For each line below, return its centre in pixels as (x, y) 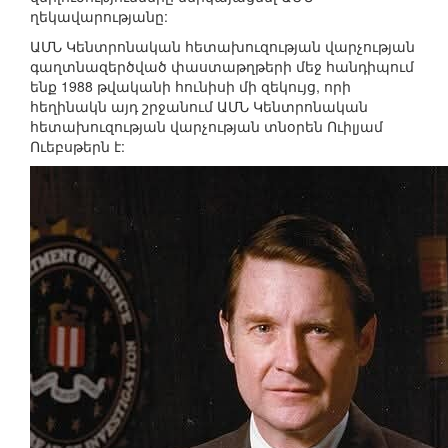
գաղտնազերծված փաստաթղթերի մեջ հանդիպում (222, 66)
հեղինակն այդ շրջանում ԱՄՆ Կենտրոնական (199, 106)
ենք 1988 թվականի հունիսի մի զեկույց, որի (190, 86)
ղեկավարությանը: (99, 16)
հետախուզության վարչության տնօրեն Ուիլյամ (206, 126)
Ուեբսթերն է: (77, 146)
